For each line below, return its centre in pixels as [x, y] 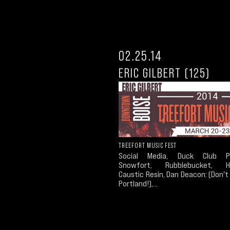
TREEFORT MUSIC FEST [148, 146]
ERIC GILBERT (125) [164, 73]
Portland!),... [138, 184]
